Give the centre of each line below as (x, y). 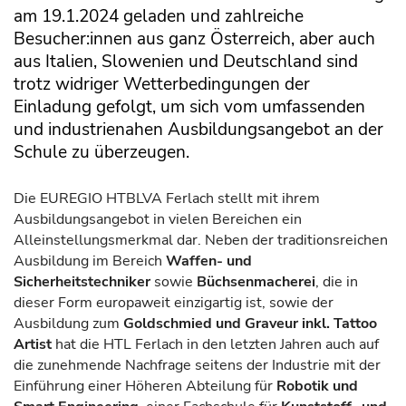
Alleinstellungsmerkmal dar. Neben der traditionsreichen (201, 241)
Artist (33, 345)
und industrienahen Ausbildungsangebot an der (198, 129)
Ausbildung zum (68, 324)
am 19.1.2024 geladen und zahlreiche (159, 15)
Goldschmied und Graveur (211, 324)
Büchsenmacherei (256, 282)
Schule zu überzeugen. (101, 151)
